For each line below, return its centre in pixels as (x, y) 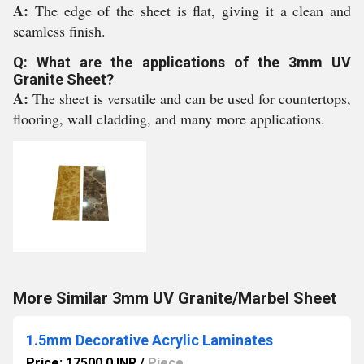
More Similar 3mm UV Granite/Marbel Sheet (175, 298)
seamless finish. (59, 31)
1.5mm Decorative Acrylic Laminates (149, 340)
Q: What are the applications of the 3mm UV (182, 62)
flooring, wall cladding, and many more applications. (169, 119)
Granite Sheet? (63, 79)
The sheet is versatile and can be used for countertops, (192, 98)
